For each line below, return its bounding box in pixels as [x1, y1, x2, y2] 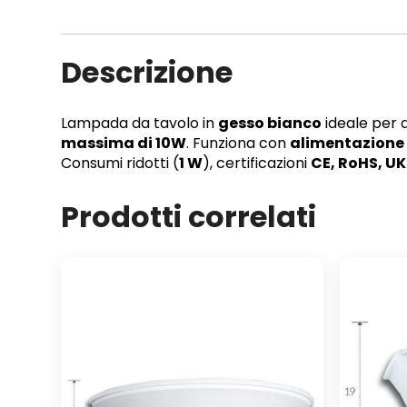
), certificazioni [203, 152, 311, 174]
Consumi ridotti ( [61, 152, 179, 174]
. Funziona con [186, 132, 290, 154]
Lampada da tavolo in [61, 112, 218, 134]
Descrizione [61, 52, 233, 94]
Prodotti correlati [61, 195, 316, 237]
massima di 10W [61, 132, 186, 154]
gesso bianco [218, 112, 322, 134]
